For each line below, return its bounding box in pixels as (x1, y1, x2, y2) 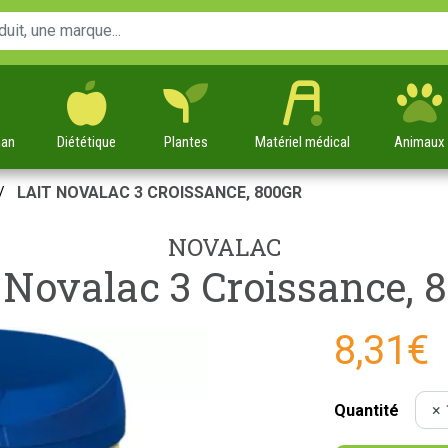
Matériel (255, 133, 305, 151)
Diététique (57, 133, 116, 151)
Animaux (394, 133, 445, 151)
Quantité (334, 401, 399, 420)
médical (305, 133, 350, 151)
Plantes (163, 133, 208, 151)
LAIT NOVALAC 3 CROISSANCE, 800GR (17, 183, 302, 202)
